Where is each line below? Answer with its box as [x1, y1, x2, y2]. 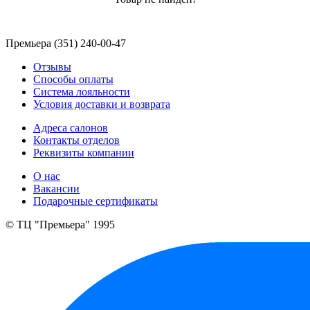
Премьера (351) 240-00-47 [6, 37, 126, 49]
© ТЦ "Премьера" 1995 [6, 218, 115, 230]
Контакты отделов [33, 134, 120, 146]
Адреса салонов [33, 121, 108, 134]
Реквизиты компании [33, 146, 134, 158]
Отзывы [33, 60, 71, 73]
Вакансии [33, 182, 80, 194]
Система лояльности [33, 85, 130, 98]
